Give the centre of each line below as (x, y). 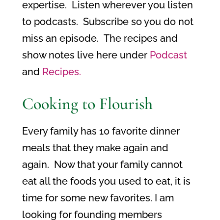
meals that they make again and (95, 148)
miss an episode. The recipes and (100, 38)
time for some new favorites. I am (98, 198)
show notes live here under (86, 55)
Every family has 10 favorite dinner (101, 131)
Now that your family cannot (118, 165)
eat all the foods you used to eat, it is (106, 181)
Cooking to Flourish (87, 104)
